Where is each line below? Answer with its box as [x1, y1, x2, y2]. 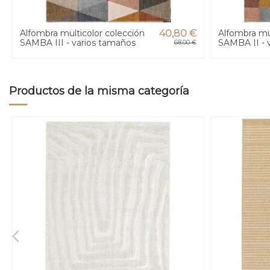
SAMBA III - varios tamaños [20, 37, 136, 49]
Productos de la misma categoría [9, 84, 189, 98]
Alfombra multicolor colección [20, 28, 145, 39]
